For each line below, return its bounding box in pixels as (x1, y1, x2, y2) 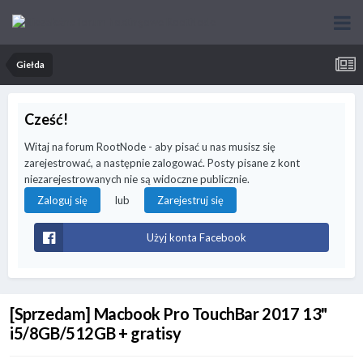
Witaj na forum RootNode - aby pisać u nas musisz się (24, 140, 275, 153)
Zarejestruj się (157, 194, 224, 207)
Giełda (16, 59, 45, 70)
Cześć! (24, 110, 68, 128)
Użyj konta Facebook (146, 231, 246, 244)
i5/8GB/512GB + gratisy (10, 323, 181, 344)
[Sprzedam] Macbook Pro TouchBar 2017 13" (10, 304, 328, 324)
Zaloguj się (37, 194, 88, 207)
